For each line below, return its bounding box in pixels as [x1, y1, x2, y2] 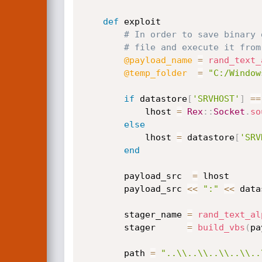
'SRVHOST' [192, 94, 240, 104]
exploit [118, 16, 161, 27]
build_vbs [197, 222, 245, 233]
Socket [213, 106, 245, 117]
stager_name [123, 209, 187, 220]
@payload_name [123, 55, 192, 65]
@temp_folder [123, 68, 187, 78]
